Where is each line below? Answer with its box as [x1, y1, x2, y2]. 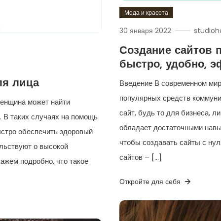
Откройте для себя [119, 177, 183, 187]
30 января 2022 [119, 26, 172, 36]
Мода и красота [124, 8, 169, 17]
